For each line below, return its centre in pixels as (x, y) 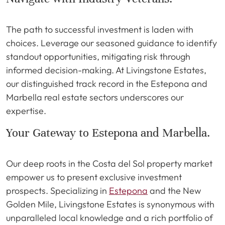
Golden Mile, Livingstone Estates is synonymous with (110, 204)
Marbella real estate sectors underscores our (95, 97)
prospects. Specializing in (58, 191)
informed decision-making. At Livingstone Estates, (106, 70)
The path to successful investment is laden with (100, 29)
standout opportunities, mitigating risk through (98, 57)
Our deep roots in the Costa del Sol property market (109, 163)
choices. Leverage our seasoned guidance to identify (111, 43)
